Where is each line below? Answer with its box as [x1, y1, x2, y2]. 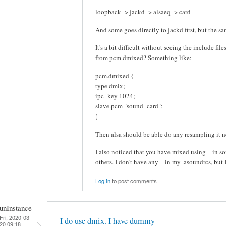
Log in [95, 176, 110, 185]
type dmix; [95, 81, 125, 90]
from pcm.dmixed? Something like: [95, 53, 192, 63]
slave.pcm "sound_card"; [95, 101, 163, 110]
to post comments [110, 176, 157, 185]
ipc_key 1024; [95, 91, 135, 100]
